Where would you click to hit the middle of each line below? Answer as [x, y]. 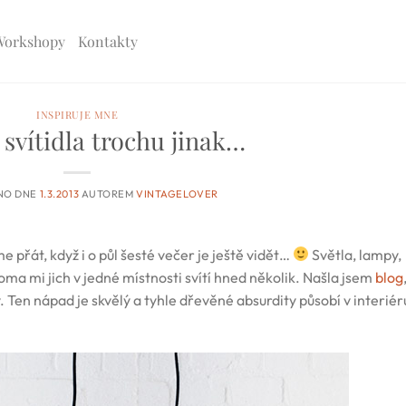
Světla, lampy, [356, 254]
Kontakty [108, 41]
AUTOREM [109, 193]
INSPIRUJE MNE [77, 115]
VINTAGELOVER [177, 193]
